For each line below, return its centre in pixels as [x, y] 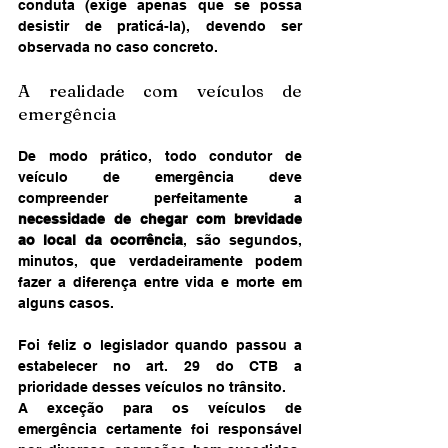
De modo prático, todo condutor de [160, 155]
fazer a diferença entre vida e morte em [160, 281]
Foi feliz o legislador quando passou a [160, 344]
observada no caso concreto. [118, 46]
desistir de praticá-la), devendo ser [160, 25]
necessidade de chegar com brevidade [160, 218]
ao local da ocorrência [101, 239]
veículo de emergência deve [160, 176]
